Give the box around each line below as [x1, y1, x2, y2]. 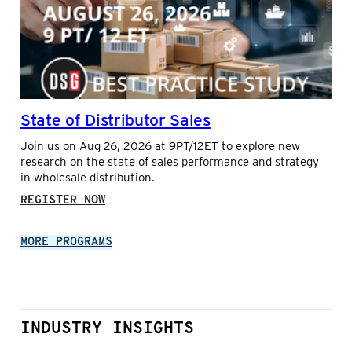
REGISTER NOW [20, 195, 105, 207]
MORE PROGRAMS [20, 236, 112, 249]
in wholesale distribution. [20, 169, 155, 185]
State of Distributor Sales [20, 107, 211, 130]
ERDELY [104, 49, 147, 62]
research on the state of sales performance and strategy [20, 153, 319, 170]
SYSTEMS [104, 94, 154, 107]
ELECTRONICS [104, 5, 182, 17]
